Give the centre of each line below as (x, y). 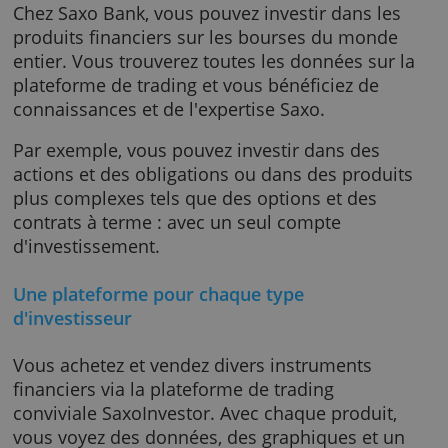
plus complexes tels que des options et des (222, 286)
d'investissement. (99, 341)
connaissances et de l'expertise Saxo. (192, 184)
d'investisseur (83, 422)
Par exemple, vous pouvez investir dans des (224, 232)
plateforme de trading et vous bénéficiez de (223, 157)
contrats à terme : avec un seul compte (202, 314)
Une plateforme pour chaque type (180, 395)
